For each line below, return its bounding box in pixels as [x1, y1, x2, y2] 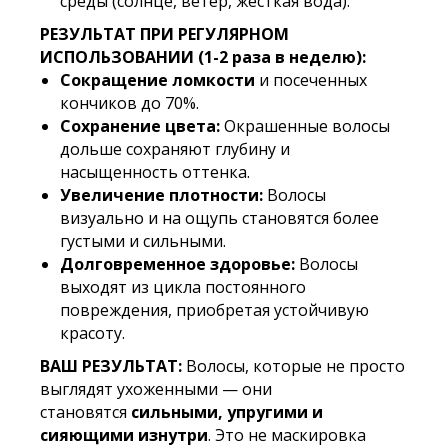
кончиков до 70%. [60, 92, 199, 114]
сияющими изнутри [40, 424, 208, 446]
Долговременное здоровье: [60, 253, 295, 275]
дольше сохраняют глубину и [60, 138, 290, 160]
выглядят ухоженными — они [40, 378, 272, 400]
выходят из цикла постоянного [60, 276, 306, 298]
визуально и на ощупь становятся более [60, 207, 379, 229]
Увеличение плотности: [60, 184, 263, 206]
